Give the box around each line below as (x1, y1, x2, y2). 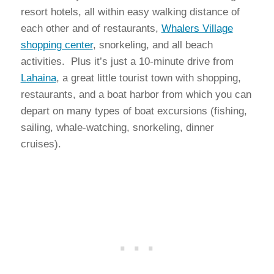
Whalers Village (161, 23, 233, 34)
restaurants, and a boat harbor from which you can (20, 89, 251, 100)
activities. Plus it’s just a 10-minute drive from (20, 56, 234, 67)
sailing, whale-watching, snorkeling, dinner (20, 122, 214, 133)
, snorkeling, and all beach (92, 39, 213, 51)
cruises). (20, 138, 61, 150)
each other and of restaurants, (20, 23, 161, 34)
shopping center (20, 39, 93, 51)
